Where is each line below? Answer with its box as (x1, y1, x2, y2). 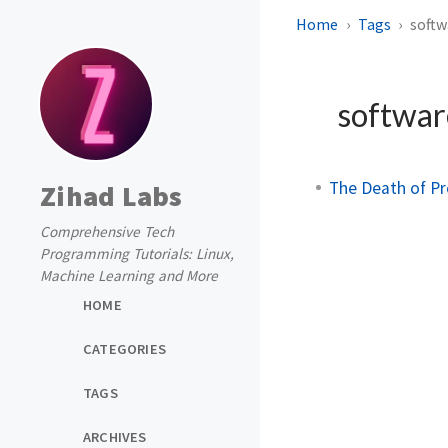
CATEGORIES (83, 339, 166, 358)
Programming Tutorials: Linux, (40, 244, 234, 263)
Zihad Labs (40, 178, 183, 214)
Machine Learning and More (40, 266, 218, 285)
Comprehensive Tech (40, 222, 174, 241)
